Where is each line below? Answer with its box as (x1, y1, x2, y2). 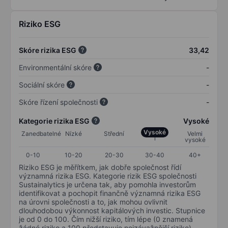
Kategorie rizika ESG (19, 116, 90, 125)
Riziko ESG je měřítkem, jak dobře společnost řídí (19, 162, 181, 172)
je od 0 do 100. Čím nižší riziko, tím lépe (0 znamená (19, 214, 193, 223)
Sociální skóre (19, 80, 65, 89)
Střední (104, 129, 124, 137)
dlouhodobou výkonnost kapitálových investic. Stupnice (19, 206, 205, 215)
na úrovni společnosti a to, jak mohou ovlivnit (19, 197, 167, 206)
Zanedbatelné (21, 129, 61, 137)
